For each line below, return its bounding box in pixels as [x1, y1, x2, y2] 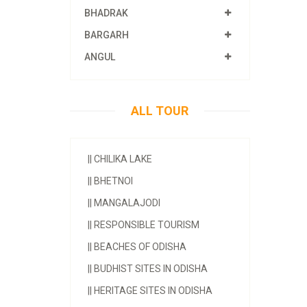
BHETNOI [92, 175, 133, 186]
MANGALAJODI [92, 197, 160, 208]
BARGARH [84, 29, 129, 40]
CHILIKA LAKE [92, 153, 152, 164]
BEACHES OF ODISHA [92, 241, 186, 252]
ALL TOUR [131, 103, 189, 118]
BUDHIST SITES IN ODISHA [92, 262, 208, 274]
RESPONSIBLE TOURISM [92, 219, 199, 230]
